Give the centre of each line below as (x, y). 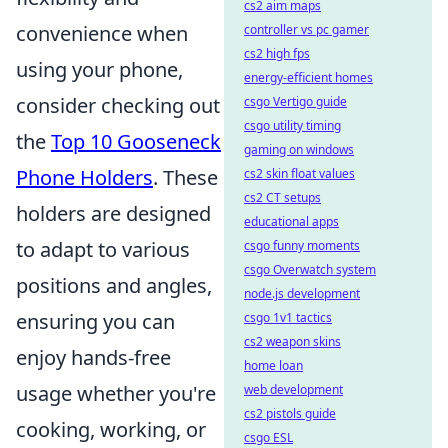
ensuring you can (95, 321)
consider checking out (118, 105)
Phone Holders (84, 177)
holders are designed (113, 213)
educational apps (291, 221)
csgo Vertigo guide (295, 101)
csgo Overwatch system (310, 269)
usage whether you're (116, 393)
